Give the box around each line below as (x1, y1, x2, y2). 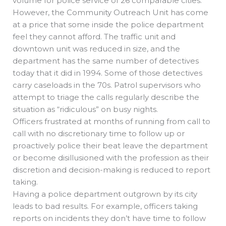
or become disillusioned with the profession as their (13, 152, 209, 162)
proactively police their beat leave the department (13, 140, 208, 150)
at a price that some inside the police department (13, 19, 204, 29)
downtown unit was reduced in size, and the (13, 43, 180, 53)
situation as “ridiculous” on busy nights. (13, 104, 158, 114)
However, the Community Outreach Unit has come (13, 7, 208, 17)
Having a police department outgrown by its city (13, 189, 197, 199)
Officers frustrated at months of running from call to (13, 116, 210, 126)
